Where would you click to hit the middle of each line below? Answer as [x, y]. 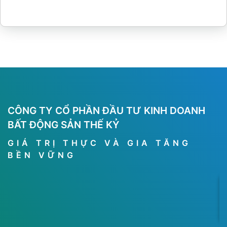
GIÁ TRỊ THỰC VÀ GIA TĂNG [99, 143]
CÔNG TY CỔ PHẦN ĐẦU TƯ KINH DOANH [106, 111]
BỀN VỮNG [42, 155]
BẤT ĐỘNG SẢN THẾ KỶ [64, 125]
